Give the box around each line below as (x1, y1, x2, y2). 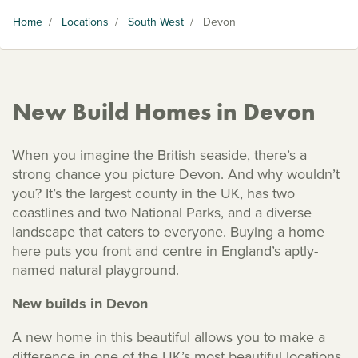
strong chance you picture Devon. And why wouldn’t (12, 164, 340, 185)
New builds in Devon (12, 293, 148, 314)
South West (128, 14, 184, 30)
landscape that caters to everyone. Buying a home (12, 221, 324, 242)
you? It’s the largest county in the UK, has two (12, 183, 295, 204)
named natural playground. (12, 260, 179, 280)
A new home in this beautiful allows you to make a (12, 327, 325, 348)
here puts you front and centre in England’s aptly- (12, 241, 318, 261)
